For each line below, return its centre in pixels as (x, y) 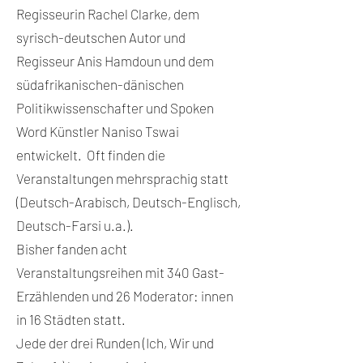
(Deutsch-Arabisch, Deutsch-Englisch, (128, 202)
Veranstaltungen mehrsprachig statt (122, 178)
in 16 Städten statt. (71, 319)
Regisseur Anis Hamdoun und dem (115, 61)
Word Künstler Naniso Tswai (98, 131)
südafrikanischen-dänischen (100, 84)
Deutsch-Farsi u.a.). (75, 225)
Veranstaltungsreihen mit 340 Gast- (120, 272)
